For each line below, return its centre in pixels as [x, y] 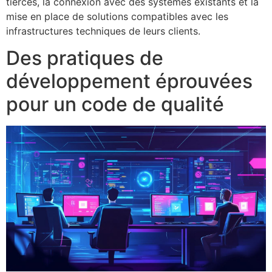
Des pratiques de [85, 58]
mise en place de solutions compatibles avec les [117, 16]
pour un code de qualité [115, 104]
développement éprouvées [129, 81]
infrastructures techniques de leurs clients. [103, 31]
